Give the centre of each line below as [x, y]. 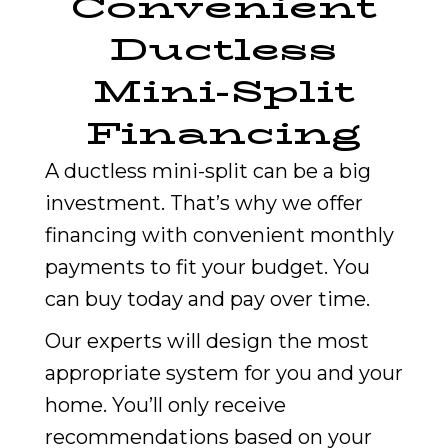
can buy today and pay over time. [207, 299]
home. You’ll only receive [165, 405]
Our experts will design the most [206, 341]
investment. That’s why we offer [203, 203]
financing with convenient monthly [219, 235]
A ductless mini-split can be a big [207, 171]
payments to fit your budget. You [207, 267]
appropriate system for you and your [223, 373]
